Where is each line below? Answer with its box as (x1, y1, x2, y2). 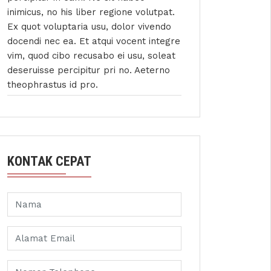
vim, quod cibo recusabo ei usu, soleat (7, 50, 175, 61)
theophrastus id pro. (7, 79, 98, 90)
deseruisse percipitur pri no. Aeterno (7, 65, 170, 76)
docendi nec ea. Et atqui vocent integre (7, 36, 180, 47)
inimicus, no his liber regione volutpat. (7, 7, 175, 18)
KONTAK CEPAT (7, 154, 91, 169)
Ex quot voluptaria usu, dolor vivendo (7, 21, 171, 32)
